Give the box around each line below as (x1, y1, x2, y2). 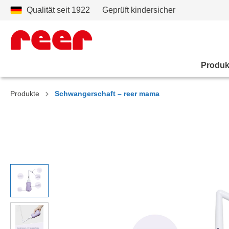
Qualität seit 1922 (27, 6, 90, 14)
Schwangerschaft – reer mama (55, 89, 159, 98)
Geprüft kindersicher (102, 6, 175, 14)
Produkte (10, 89, 39, 98)
